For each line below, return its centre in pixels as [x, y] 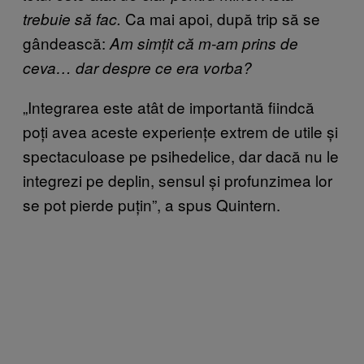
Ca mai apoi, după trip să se [221, 19]
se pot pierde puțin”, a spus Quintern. [152, 205]
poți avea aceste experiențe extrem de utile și [180, 132]
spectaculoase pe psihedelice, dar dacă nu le [181, 156]
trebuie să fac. [72, 19]
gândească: [66, 43]
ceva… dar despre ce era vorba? [137, 68]
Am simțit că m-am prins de [204, 43]
